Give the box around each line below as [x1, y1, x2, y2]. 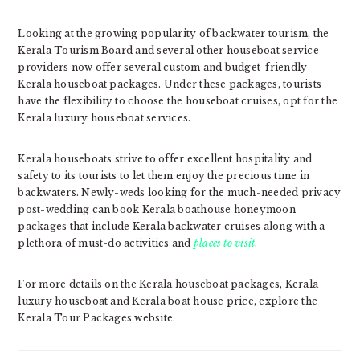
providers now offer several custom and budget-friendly [18, 60, 308, 73]
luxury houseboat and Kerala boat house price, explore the [18, 294, 318, 307]
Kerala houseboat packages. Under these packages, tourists [18, 77, 322, 90]
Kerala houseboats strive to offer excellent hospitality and [18, 152, 313, 165]
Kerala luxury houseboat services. [18, 111, 191, 124]
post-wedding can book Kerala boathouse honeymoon [18, 202, 296, 215]
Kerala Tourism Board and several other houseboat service [18, 43, 319, 56]
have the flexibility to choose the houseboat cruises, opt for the [18, 94, 337, 107]
